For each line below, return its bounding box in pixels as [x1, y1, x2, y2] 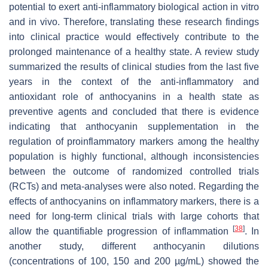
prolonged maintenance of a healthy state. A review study [9, 46, 259, 57]
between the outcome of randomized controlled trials [9, 166, 259, 176]
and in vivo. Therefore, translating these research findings [9, 16, 259, 27]
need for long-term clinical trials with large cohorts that [9, 211, 259, 221]
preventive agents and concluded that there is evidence [9, 106, 259, 117]
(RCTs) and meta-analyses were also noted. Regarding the [9, 181, 259, 191]
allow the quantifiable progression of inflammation [9, 226, 233, 236]
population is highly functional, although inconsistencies [9, 151, 259, 162]
